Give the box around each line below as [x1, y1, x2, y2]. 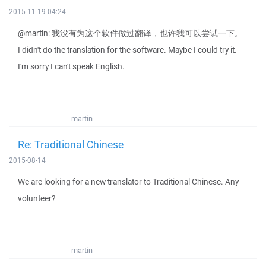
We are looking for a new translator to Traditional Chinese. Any [18, 176, 239, 187]
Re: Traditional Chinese [18, 137, 123, 151]
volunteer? [18, 193, 55, 204]
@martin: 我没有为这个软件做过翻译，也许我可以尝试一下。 [18, 28, 243, 39]
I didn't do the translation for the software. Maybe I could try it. [18, 45, 237, 55]
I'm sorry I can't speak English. [18, 61, 125, 72]
